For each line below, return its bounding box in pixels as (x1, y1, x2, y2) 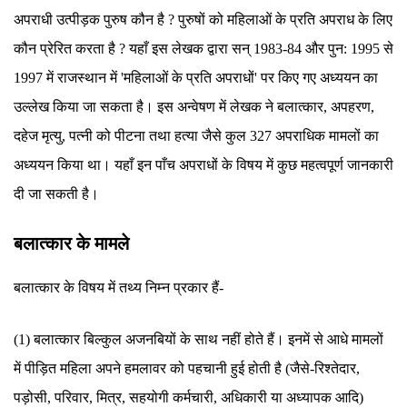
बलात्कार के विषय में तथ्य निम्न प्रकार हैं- (14, 280, 223, 295)
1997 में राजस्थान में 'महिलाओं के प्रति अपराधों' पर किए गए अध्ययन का (14, 70, 378, 85)
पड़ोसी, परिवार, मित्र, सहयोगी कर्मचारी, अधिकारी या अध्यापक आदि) (14, 390, 363, 405)
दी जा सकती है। (14, 186, 99, 202)
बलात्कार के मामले (14, 233, 134, 253)
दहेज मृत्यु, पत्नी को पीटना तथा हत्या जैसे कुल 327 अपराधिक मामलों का (14, 128, 379, 144)
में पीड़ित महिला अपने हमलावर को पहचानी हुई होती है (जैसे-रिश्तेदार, (14, 361, 360, 376)
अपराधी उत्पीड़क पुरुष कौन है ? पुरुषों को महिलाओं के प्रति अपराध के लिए (14, 12, 392, 27)
